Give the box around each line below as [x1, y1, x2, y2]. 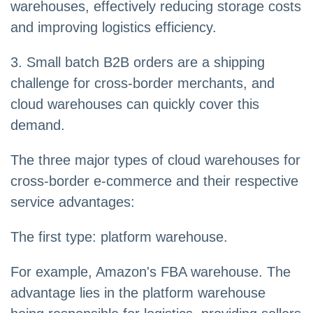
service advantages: [10, 194, 135, 210]
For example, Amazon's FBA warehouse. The [10, 264, 291, 280]
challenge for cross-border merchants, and [10, 75, 275, 92]
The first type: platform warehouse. [10, 229, 228, 245]
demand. [10, 117, 65, 133]
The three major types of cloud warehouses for [10, 152, 300, 168]
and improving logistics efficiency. [10, 20, 217, 36]
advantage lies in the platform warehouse [10, 285, 265, 301]
